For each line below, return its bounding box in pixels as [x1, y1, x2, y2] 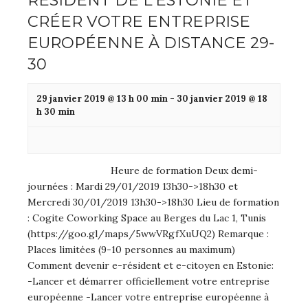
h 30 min [36, 106, 75, 118]
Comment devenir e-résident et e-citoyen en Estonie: [27, 259, 274, 272]
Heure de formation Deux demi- [111, 164, 258, 177]
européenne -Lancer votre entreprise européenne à [27, 291, 269, 304]
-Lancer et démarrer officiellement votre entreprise [27, 275, 269, 288]
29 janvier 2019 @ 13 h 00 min [36, 93, 168, 105]
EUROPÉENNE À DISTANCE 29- [27, 33, 274, 53]
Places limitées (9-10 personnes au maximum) [27, 243, 235, 256]
